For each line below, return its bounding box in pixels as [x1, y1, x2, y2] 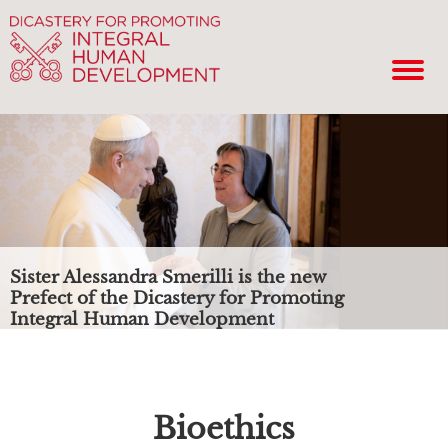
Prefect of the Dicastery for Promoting [10, 288, 344, 309]
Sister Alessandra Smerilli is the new [10, 267, 326, 288]
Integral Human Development [10, 309, 274, 330]
